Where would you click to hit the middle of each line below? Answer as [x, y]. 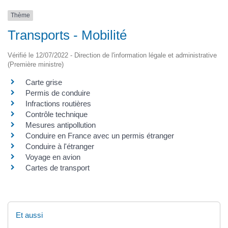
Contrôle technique [56, 114]
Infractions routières [58, 103]
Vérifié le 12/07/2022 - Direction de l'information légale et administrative [112, 55]
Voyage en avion [53, 157]
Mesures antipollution [61, 125]
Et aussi [29, 215]
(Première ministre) [36, 64]
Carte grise [44, 82]
